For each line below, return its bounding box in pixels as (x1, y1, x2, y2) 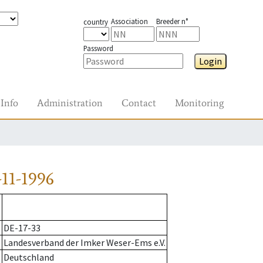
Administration (37, 96, 103, 109)
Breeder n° (156, 16, 188, 26)
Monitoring (175, 96, 224, 109)
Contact (122, 96, 156, 109)
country (83, 17, 108, 26)
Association (110, 16, 148, 26)
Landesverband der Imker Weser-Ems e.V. (4, 237, 166, 249)
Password (83, 43, 113, 53)
